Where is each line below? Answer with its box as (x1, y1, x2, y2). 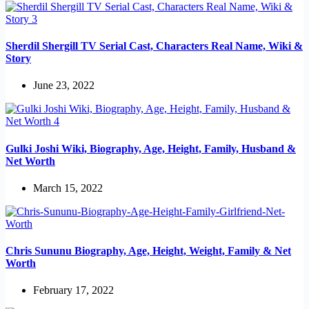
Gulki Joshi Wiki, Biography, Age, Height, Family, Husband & (6, 142, 296, 154)
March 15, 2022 (33, 181, 103, 194)
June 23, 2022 (33, 79, 94, 92)
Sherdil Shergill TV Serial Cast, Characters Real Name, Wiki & (6, 40, 303, 52)
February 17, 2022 (33, 284, 114, 297)
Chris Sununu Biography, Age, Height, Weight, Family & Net (6, 245, 291, 257)
